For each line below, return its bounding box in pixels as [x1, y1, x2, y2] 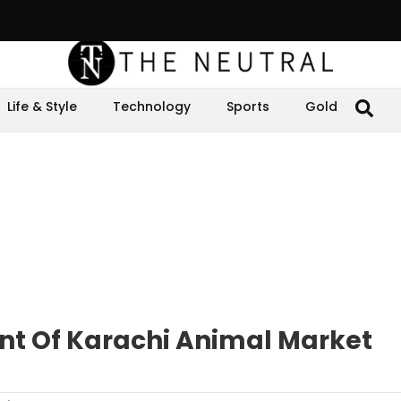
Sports [226, 98, 269, 115]
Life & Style [7, 98, 77, 115]
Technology [113, 98, 191, 115]
